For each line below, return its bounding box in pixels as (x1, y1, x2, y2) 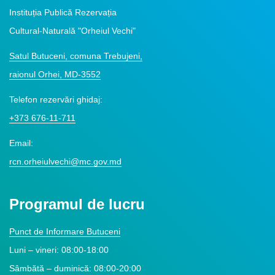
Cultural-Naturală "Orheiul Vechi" (9, 26, 136, 36)
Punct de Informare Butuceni (9, 227, 120, 236)
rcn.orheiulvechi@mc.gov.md (9, 157, 122, 166)
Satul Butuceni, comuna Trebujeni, (9, 51, 142, 61)
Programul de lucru (9, 196, 145, 212)
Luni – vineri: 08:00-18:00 (9, 245, 109, 255)
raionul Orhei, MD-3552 (9, 69, 101, 79)
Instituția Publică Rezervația (9, 7, 117, 17)
